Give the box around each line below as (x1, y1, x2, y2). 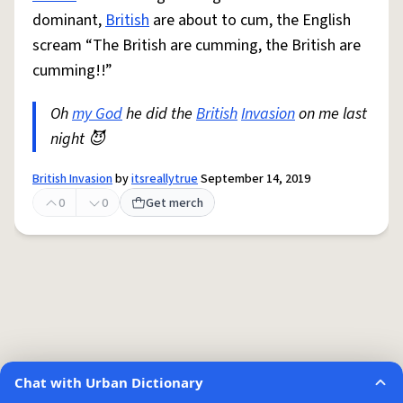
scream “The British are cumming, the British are (32, 34, 361, 57)
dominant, (32, 9, 105, 31)
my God (72, 103, 122, 125)
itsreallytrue (131, 170, 198, 188)
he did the (122, 103, 196, 125)
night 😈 (50, 128, 105, 150)
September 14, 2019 (198, 170, 310, 188)
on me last (295, 103, 367, 125)
